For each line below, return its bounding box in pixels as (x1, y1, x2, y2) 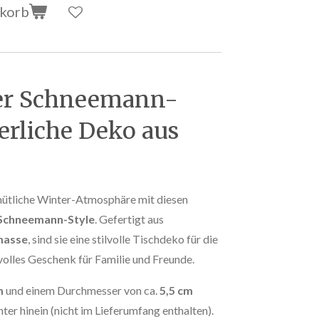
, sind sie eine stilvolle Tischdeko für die (28, 231, 218, 246)
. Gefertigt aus (95, 211, 164, 226)
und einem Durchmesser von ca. (4, 283, 159, 297)
